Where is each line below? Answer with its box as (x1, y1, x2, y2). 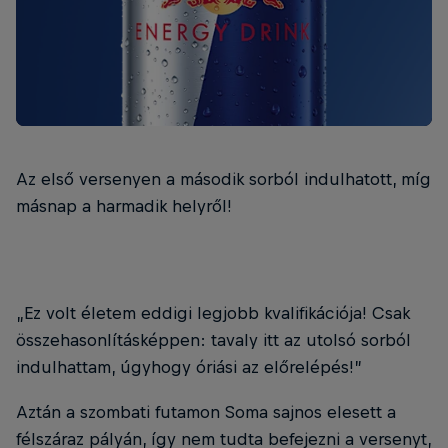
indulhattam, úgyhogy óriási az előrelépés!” (16, 357, 362, 377)
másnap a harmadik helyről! (16, 196, 232, 216)
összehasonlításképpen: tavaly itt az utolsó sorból (16, 330, 411, 350)
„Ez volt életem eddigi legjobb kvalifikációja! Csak (16, 303, 410, 323)
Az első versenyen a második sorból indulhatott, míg (16, 169, 431, 189)
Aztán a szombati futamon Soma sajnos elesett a (16, 402, 396, 423)
